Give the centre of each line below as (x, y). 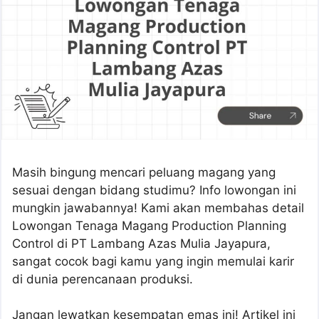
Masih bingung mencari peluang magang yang (144, 172)
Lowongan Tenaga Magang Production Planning (149, 225)
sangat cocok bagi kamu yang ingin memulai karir (153, 261)
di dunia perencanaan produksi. (103, 279)
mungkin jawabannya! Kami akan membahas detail (158, 208)
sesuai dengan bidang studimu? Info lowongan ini (154, 190)
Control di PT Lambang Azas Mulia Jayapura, (141, 243)
